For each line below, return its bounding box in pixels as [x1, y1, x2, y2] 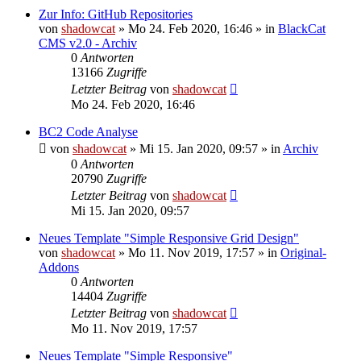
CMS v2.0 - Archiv [39, 35, 137, 50]
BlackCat [278, 21, 326, 35]
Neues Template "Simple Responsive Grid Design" [39, 230, 299, 245]
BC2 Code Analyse [39, 124, 138, 139]
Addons [39, 259, 79, 274]
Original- [280, 245, 326, 259]
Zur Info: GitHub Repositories [39, 6, 193, 21]
